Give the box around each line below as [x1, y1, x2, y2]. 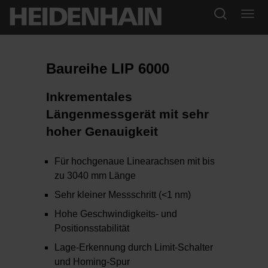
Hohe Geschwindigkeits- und [54, 209, 178, 220]
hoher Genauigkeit [46, 124, 159, 139]
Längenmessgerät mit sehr [46, 107, 209, 121]
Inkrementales [46, 90, 133, 104]
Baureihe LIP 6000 [46, 60, 170, 77]
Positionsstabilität [54, 223, 130, 234]
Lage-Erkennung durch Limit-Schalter [54, 242, 214, 253]
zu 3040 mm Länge [54, 170, 136, 181]
